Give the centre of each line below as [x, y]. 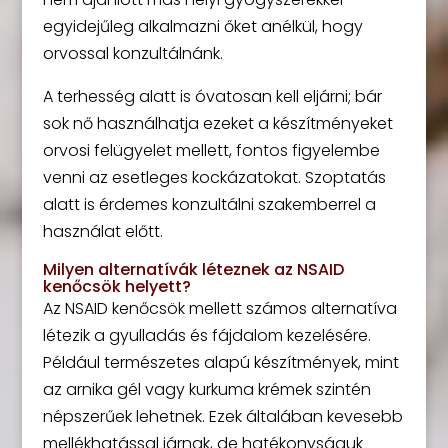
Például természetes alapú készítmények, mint [220, 363]
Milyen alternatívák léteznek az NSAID [193, 270]
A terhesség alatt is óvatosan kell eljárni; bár [212, 97]
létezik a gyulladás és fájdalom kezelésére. [206, 336]
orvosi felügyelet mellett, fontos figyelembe [211, 151]
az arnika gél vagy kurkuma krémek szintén [206, 390]
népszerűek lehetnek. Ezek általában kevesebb [222, 417]
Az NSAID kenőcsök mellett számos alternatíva [219, 309]
